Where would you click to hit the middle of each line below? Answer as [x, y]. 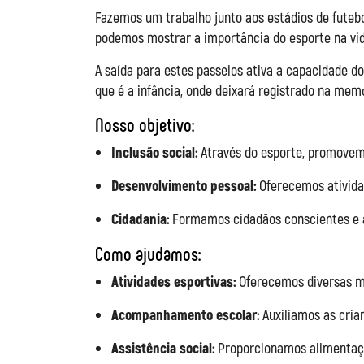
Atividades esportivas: [173, 282]
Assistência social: [163, 348]
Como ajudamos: [148, 253]
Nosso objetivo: [145, 124]
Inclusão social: [154, 152]
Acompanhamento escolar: [185, 315]
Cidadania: [140, 219]
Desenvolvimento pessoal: [184, 186]
